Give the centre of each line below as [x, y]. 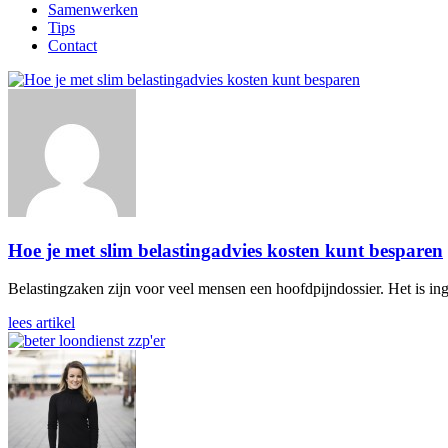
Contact [72, 45]
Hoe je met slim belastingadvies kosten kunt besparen [225, 250]
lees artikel [41, 323]
